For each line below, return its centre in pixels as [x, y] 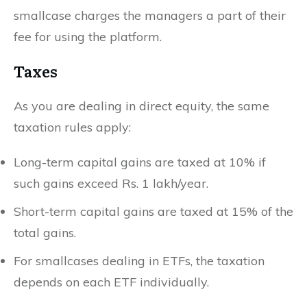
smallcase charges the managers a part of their [150, 15]
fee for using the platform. [88, 36]
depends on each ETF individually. [111, 282]
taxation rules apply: [72, 127]
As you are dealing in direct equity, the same [142, 106]
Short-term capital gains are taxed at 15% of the [153, 211]
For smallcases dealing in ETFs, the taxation [139, 260]
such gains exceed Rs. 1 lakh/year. [111, 183]
